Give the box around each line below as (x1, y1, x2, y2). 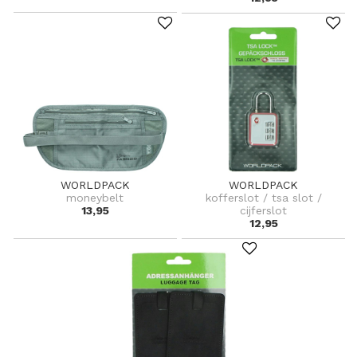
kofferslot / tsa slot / (205, 190, 322, 204)
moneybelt (66, 190, 124, 204)
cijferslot (240, 203, 288, 217)
